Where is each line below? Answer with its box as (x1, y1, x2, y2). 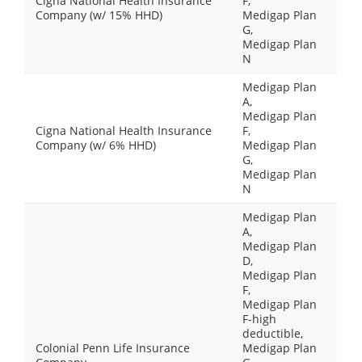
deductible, (242, 326, 303, 341)
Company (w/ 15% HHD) (36, 7, 162, 23)
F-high (242, 311, 276, 326)
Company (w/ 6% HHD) (36, 137, 156, 153)
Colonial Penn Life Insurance (36, 340, 190, 356)
